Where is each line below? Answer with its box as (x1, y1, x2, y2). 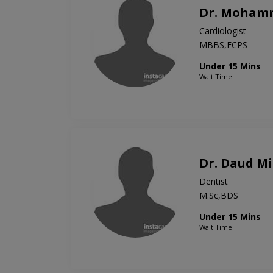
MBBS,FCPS (199, 39, 247, 51)
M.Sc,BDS (199, 190, 238, 202)
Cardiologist (199, 25, 246, 37)
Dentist (199, 175, 228, 188)
